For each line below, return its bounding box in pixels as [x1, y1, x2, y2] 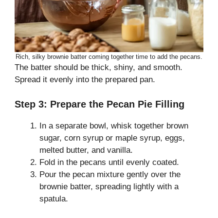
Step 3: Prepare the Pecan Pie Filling [15, 98, 184, 109]
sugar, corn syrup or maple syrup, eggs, [39, 133, 185, 143]
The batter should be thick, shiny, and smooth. [15, 63, 182, 73]
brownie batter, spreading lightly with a [39, 182, 179, 191]
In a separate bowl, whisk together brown [39, 121, 188, 130]
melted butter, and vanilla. [39, 145, 133, 155]
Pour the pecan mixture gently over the [39, 169, 181, 179]
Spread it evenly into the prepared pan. [15, 75, 155, 85]
